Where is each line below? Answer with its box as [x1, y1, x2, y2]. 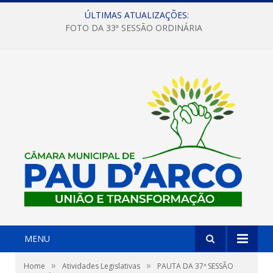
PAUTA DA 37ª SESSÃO [157, 260, 233, 271]
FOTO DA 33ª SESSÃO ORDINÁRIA [65, 22, 202, 34]
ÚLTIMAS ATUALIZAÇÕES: [84, 9, 189, 21]
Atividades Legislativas [62, 260, 140, 271]
